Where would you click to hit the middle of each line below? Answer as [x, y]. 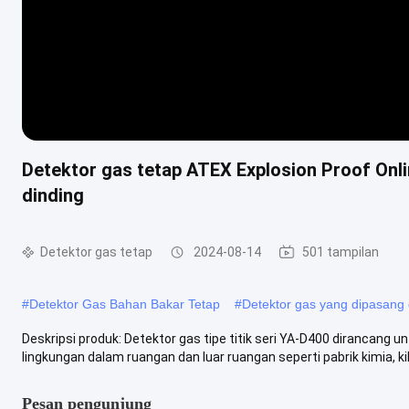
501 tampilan [341, 252]
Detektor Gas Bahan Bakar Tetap [125, 304]
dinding [53, 195]
